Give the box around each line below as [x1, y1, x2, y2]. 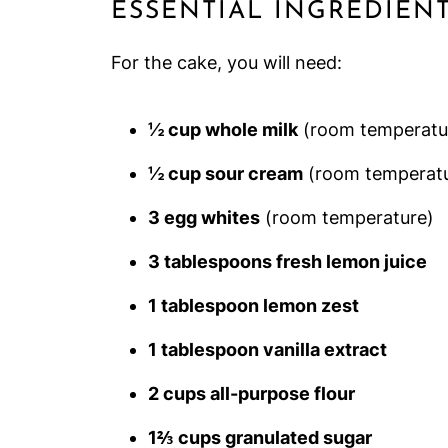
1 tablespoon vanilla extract [148, 339, 387, 360]
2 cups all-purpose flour [148, 383, 355, 404]
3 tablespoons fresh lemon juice [148, 251, 427, 272]
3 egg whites [148, 207, 260, 228]
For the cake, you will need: [111, 52, 342, 73]
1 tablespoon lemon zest [148, 295, 359, 316]
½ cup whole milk [148, 119, 298, 140]
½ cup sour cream [148, 163, 303, 184]
